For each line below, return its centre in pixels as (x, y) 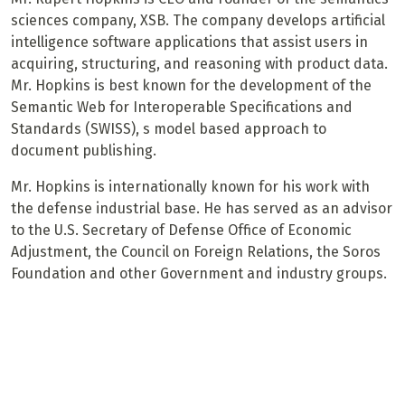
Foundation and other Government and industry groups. (199, 274)
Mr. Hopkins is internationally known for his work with (190, 187)
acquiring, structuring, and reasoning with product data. (199, 64)
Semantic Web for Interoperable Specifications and (182, 108)
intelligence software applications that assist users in (189, 42)
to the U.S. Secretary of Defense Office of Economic (181, 231)
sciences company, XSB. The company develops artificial (198, 21)
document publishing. (84, 151)
